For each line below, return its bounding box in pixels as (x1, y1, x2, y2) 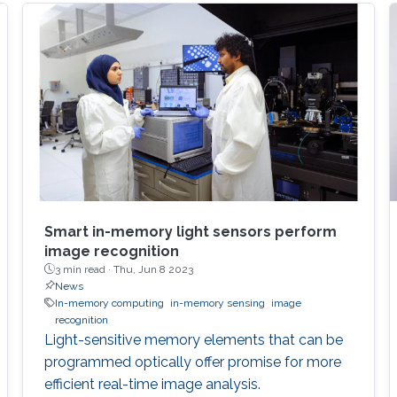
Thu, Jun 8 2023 (113, 262, 193, 276)
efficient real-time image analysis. (43, 375, 261, 393)
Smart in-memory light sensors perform (43, 222, 337, 240)
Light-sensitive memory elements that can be (43, 331, 343, 348)
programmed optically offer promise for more (43, 353, 341, 370)
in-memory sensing (169, 296, 265, 309)
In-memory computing (54, 296, 164, 309)
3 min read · (54, 262, 113, 276)
